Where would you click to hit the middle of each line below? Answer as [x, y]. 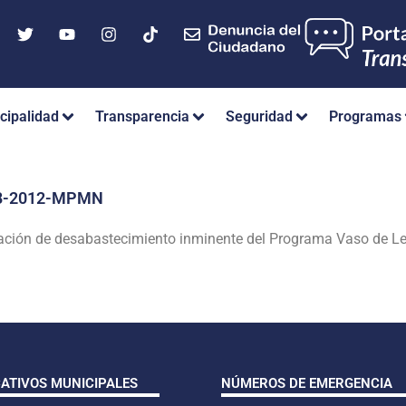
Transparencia [142, 117]
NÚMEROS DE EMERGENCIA [307, 383]
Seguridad [259, 117]
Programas [365, 117]
